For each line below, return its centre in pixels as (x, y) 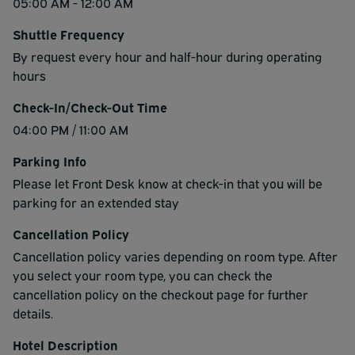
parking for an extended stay (96, 202)
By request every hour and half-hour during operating (167, 56)
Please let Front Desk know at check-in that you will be (168, 183)
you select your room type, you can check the (143, 275)
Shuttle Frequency (69, 34)
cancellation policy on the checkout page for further (160, 294)
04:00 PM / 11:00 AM (71, 129)
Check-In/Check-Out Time (90, 107)
